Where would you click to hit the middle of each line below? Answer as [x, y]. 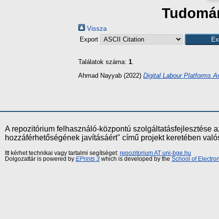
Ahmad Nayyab [100, 75]
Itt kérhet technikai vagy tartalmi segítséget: [62, 153]
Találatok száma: [103, 62]
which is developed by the [136, 159]
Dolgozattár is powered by [40, 159]
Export [90, 39]
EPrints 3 [88, 159]
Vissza [96, 29]
